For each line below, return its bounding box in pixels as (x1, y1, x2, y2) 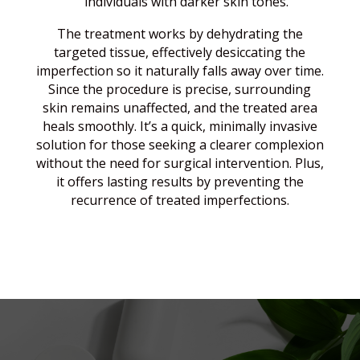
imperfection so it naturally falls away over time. (35, 61, 324, 80)
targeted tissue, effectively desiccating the (54, 43, 306, 61)
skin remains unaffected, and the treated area (42, 98, 317, 117)
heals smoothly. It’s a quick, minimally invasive (42, 117, 317, 135)
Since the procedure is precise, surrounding (48, 80, 312, 98)
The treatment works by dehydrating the (56, 24, 303, 43)
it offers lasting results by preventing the (55, 172, 304, 190)
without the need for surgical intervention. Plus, (35, 153, 324, 172)
